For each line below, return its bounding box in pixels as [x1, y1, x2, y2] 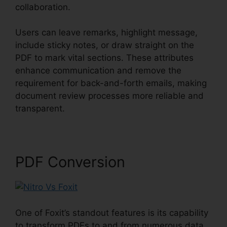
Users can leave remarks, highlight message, [15, 27, 198, 38]
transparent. [15, 103, 67, 114]
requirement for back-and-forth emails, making [15, 78, 207, 89]
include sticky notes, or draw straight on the [15, 40, 194, 51]
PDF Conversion [15, 153, 125, 171]
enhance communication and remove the [15, 65, 181, 76]
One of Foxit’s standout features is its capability [15, 207, 208, 218]
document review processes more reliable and [15, 91, 204, 101]
